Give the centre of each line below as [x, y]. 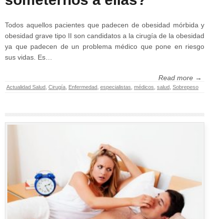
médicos [144, 87]
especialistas [116, 87]
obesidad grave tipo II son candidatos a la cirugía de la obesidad [105, 36]
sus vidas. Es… [29, 57]
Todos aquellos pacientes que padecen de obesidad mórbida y [105, 25]
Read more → [180, 78]
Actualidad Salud [26, 87]
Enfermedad [83, 87]
